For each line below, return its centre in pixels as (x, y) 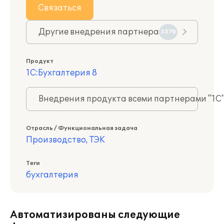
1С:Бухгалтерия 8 (61, 73)
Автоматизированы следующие (95, 215)
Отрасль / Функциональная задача (82, 128)
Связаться (60, 8)
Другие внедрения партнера (99, 32)
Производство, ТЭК (65, 140)
